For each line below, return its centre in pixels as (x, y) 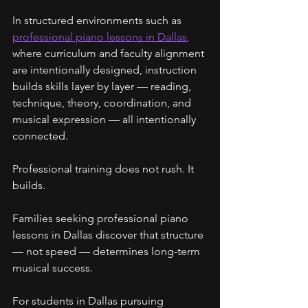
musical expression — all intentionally (106, 119)
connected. (40, 136)
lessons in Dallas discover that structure (109, 235)
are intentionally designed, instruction (106, 70)
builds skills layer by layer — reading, (103, 86)
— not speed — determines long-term (108, 251)
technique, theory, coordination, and (103, 103)
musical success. (53, 268)
